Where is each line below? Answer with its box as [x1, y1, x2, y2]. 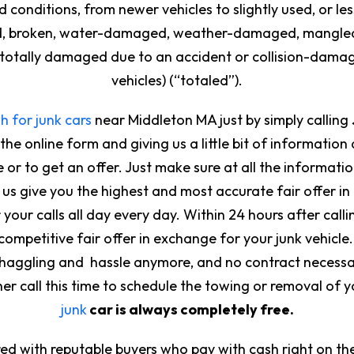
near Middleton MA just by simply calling [91, 110, 352, 129]
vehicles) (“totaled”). [111, 70, 243, 89]
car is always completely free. [86, 299, 294, 318]
